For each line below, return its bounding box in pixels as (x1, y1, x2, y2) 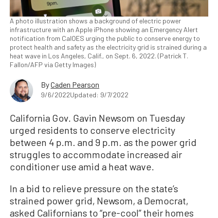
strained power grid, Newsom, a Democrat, (10, 194, 188, 206)
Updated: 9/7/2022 (70, 90, 128, 99)
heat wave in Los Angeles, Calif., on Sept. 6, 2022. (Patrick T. (10, 51, 188, 60)
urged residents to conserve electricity (10, 124, 175, 136)
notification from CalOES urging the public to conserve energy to (10, 34, 200, 42)
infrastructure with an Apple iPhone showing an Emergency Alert (10, 25, 198, 34)
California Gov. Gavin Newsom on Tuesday (10, 111, 185, 124)
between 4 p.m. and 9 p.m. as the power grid (10, 136, 197, 148)
